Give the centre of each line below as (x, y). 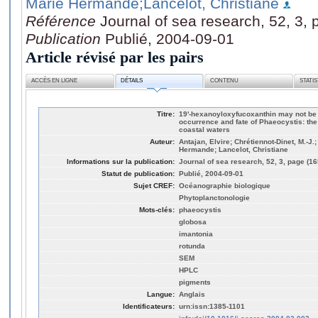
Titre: (166, 114)
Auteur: (162, 141)
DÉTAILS (132, 81)
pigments (195, 282)
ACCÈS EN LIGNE (55, 81)
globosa (193, 221)
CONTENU (225, 81)
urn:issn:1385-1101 (212, 306)
